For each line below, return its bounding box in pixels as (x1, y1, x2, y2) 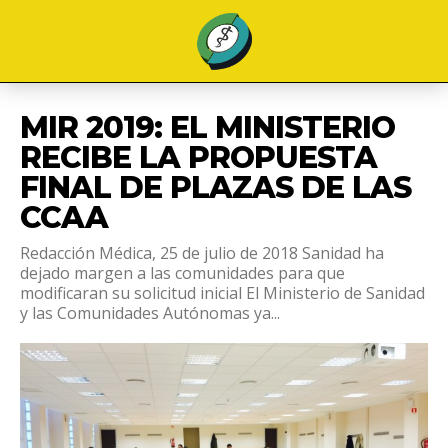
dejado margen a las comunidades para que (20, 261, 345, 284)
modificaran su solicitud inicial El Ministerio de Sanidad (20, 281, 425, 304)
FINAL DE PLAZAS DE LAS (20, 168, 411, 206)
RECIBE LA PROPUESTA (20, 138, 377, 176)
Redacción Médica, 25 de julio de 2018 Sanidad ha (20, 241, 384, 264)
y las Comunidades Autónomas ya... (20, 301, 280, 324)
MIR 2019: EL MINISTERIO (20, 108, 395, 146)
